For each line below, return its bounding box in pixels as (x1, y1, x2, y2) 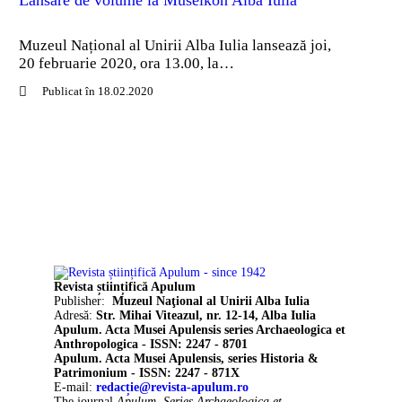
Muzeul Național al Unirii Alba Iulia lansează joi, (19, 37, 331, 55)
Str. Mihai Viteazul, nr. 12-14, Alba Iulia (96, 308, 316, 322)
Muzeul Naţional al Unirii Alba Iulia (112, 293, 310, 308)
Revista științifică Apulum (54, 279, 196, 293)
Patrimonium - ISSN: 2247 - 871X (54, 365, 240, 380)
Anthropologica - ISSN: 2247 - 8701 (54, 336, 248, 351)
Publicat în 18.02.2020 (41, 84, 153, 99)
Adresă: (54, 308, 96, 322)
